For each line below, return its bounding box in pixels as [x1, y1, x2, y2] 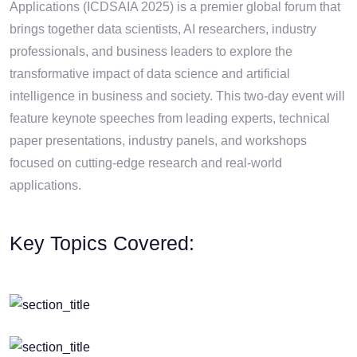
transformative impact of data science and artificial [10, 67, 290, 81]
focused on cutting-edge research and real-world [10, 156, 282, 171]
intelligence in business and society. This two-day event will [10, 89, 345, 104]
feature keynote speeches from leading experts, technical [10, 112, 330, 126]
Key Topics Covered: [10, 232, 194, 255]
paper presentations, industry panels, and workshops [10, 134, 307, 148]
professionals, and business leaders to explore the [10, 45, 292, 59]
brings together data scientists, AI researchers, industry [10, 22, 316, 37]
